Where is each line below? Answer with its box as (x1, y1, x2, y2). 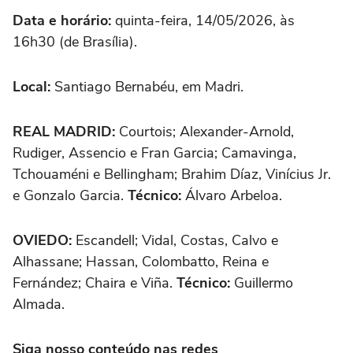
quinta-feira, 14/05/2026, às (111, 10, 295, 30)
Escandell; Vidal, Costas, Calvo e (72, 230, 278, 250)
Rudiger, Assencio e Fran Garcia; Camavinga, (13, 143, 296, 162)
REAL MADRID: (13, 121, 115, 141)
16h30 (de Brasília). (13, 32, 137, 51)
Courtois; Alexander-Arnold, (115, 121, 294, 141)
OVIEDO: (13, 230, 72, 250)
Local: (13, 76, 50, 96)
